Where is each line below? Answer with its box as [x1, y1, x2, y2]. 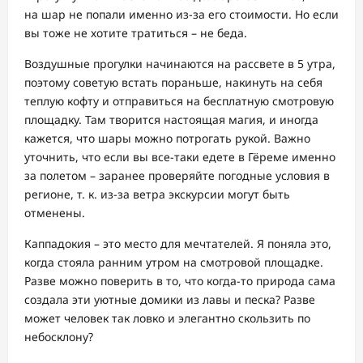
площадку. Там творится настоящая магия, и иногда [24, 112, 318, 128]
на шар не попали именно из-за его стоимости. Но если [24, 6, 339, 23]
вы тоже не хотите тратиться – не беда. [24, 25, 247, 41]
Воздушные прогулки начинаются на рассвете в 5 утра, [24, 56, 335, 72]
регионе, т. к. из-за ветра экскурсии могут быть [24, 186, 290, 203]
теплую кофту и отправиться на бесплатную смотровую [24, 93, 334, 109]
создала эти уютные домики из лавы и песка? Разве [24, 292, 315, 308]
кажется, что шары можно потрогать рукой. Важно [24, 130, 310, 147]
